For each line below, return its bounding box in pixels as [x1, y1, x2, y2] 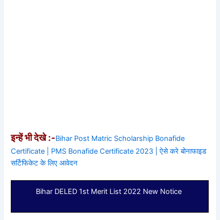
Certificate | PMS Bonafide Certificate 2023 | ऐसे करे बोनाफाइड [11, 146, 207, 156]
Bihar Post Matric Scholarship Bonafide [55, 134, 185, 143]
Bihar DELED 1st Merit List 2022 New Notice [36, 187, 184, 196]
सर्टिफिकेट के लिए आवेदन [11, 158, 78, 167]
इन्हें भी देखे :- [11, 132, 56, 143]
